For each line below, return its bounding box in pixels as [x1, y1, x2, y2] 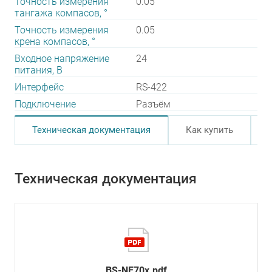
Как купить [186, 124, 233, 135]
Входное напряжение [15, 53, 109, 64]
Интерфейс [15, 81, 64, 93]
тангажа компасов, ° [15, 7, 107, 19]
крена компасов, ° [15, 36, 95, 47]
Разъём [136, 98, 171, 110]
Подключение [15, 98, 76, 110]
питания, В [15, 64, 63, 76]
